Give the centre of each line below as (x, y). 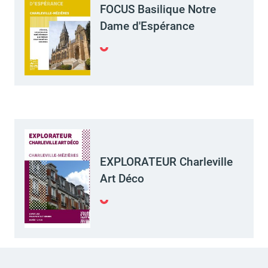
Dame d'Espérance (147, 26)
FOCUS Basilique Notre (158, 9)
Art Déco (122, 178)
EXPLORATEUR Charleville (166, 162)
